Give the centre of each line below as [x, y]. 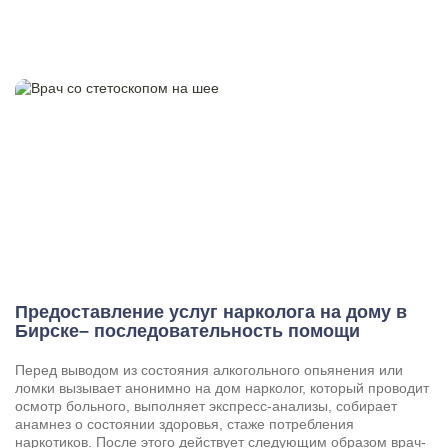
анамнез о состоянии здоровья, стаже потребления [184, 424]
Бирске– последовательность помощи [187, 331]
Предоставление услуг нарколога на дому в [211, 312]
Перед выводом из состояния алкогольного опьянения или [209, 370]
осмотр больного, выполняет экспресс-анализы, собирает [206, 406]
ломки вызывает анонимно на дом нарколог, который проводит [222, 388]
